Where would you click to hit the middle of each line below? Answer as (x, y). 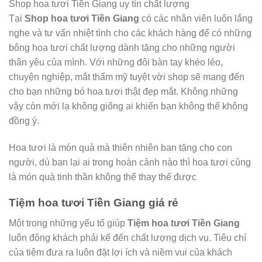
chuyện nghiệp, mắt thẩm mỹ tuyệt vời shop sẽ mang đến (127, 77)
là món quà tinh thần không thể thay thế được (103, 177)
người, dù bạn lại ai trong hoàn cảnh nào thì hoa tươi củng (130, 162)
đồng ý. (24, 120)
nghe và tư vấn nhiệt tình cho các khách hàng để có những (130, 33)
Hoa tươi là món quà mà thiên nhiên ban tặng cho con (120, 147)
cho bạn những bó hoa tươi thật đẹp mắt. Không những (123, 91)
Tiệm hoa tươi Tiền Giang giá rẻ (94, 203)
